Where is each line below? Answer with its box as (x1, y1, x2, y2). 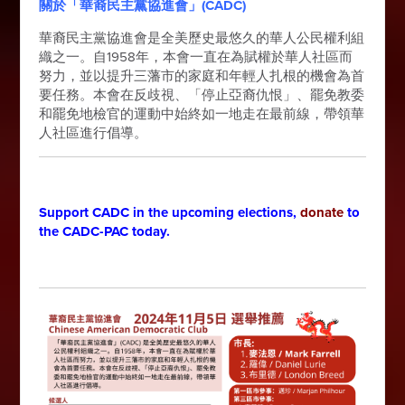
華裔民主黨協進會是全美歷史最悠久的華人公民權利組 (39, 29, 365, 46)
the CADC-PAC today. (39, 222, 174, 240)
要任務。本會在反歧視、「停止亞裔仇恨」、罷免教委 (39, 86, 365, 103)
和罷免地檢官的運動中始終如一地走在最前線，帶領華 (39, 105, 365, 122)
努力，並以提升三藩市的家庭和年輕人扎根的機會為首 (39, 67, 365, 84)
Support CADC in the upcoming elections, (39, 203, 301, 221)
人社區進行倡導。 (39, 124, 148, 141)
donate (300, 203, 344, 221)
